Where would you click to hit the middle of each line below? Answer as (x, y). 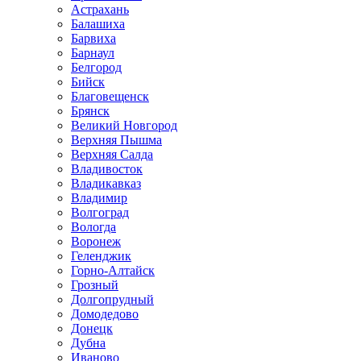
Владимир (99, 198)
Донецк (92, 328)
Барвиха (93, 38)
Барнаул (93, 53)
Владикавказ (106, 183)
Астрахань (100, 9)
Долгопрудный (112, 299)
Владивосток (107, 169)
